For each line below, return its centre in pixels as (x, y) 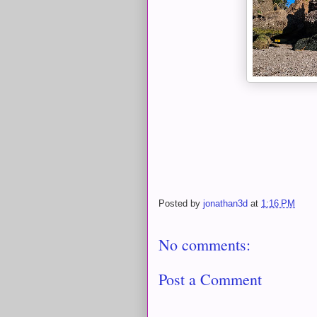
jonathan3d (225, 204)
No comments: (204, 244)
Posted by (181, 204)
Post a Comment (210, 279)
